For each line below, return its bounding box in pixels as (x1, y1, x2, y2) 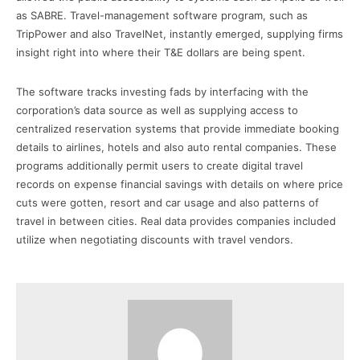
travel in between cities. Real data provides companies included (16, 214, 336, 227)
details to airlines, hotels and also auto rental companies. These (16, 140, 337, 153)
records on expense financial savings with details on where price (16, 177, 343, 190)
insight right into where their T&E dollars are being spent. (16, 45, 305, 59)
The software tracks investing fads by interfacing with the (16, 84, 309, 98)
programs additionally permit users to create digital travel (16, 158, 303, 172)
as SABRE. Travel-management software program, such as (16, 8, 308, 22)
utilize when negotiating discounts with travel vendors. (16, 232, 293, 246)
